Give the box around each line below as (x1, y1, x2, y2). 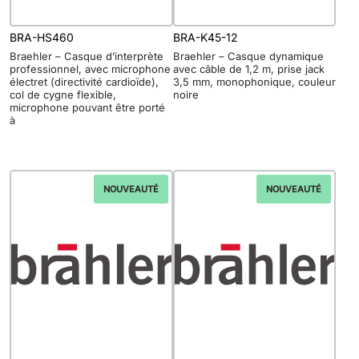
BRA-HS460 (10, 30, 74, 45)
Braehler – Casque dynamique (172, 49, 324, 63)
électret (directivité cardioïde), (10, 75, 159, 88)
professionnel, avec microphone (10, 62, 171, 75)
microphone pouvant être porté (10, 100, 165, 114)
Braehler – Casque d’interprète (10, 49, 163, 63)
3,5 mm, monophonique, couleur (172, 75, 336, 88)
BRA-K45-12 (172, 30, 238, 45)
